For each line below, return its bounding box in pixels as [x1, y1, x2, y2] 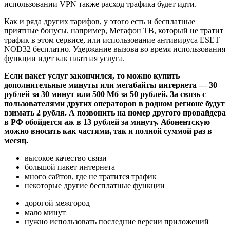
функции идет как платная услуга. [4, 54, 125, 63]
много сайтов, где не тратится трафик [25, 172, 157, 181]
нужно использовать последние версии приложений [25, 217, 209, 226]
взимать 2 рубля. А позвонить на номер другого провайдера [4, 108, 226, 118]
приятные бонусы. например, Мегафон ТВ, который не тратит [4, 26, 223, 35]
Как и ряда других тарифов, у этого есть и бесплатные [4, 17, 195, 26]
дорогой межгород [25, 199, 90, 208]
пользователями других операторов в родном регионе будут [4, 99, 225, 108]
